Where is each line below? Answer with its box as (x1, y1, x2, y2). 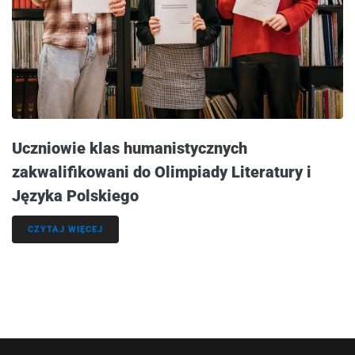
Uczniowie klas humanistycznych (12, 138, 247, 158)
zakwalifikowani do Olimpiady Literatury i (12, 162, 311, 181)
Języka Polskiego (12, 185, 139, 205)
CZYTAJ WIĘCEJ (28, 223, 103, 235)
